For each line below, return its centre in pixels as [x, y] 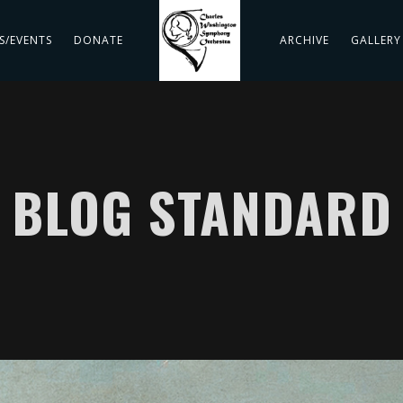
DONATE [99, 40]
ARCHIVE [304, 40]
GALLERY [376, 40]
